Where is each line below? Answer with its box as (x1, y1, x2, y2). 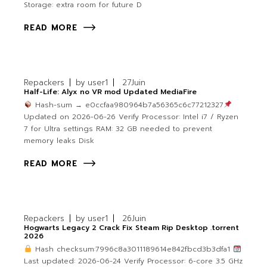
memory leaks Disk (24, 135, 95, 147)
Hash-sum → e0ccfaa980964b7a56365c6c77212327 (32, 100, 223, 111)
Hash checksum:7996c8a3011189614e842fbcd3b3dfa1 (32, 244, 233, 255)
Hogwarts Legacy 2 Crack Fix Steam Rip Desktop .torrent (24, 222, 240, 234)
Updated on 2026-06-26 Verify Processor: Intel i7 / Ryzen (24, 111, 239, 123)
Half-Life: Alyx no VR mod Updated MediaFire (24, 86, 197, 98)
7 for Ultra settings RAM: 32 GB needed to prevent (24, 123, 213, 135)
